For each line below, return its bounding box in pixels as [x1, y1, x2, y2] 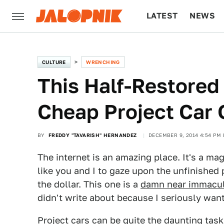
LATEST [146, 11, 178, 20]
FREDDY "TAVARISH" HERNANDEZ [48, 132, 137, 138]
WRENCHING [86, 59, 120, 65]
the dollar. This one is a [37, 179, 140, 189]
